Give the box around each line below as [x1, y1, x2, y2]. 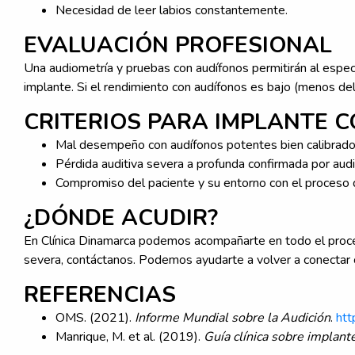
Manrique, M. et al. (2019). [55, 327, 204, 345]
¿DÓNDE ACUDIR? [24, 202, 218, 233]
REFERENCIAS [24, 279, 176, 310]
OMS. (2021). [55, 308, 135, 326]
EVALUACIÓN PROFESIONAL [24, 29, 332, 60]
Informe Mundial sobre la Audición [135, 308, 330, 326]
